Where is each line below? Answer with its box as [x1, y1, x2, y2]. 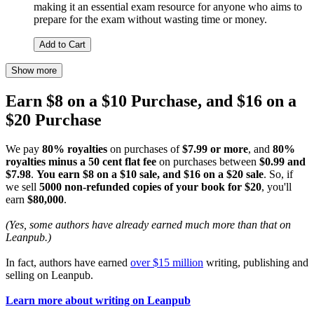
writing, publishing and [203, 257, 308, 269]
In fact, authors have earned [6, 257, 130, 269]
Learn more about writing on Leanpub [6, 294, 191, 307]
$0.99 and [259, 156, 306, 168]
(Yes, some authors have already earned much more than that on [6, 219, 291, 231]
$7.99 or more [182, 143, 248, 156]
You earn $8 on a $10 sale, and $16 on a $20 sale [36, 168, 264, 181]
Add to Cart [39, 39, 86, 50]
